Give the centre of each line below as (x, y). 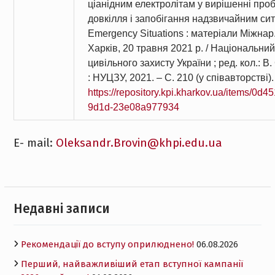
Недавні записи (61, 208)
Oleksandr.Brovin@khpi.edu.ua (139, 143)
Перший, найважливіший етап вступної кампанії (132, 264)
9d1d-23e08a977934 (133, 107)
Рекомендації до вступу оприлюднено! (107, 244)
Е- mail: (34, 143)
